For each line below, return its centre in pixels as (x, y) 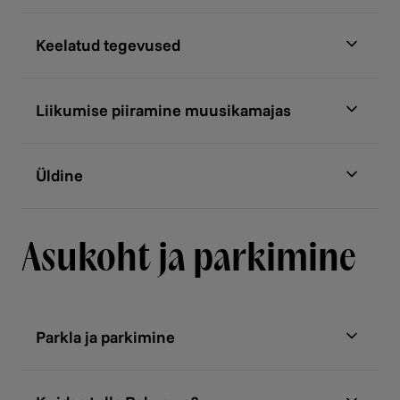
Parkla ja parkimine (105, 337)
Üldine (59, 175)
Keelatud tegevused (108, 45)
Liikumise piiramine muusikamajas (163, 110)
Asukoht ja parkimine (189, 257)
